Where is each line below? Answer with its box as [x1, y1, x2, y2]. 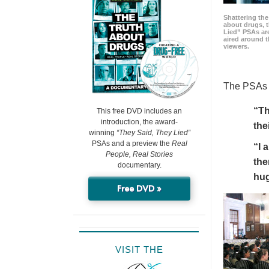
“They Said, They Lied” [116, 128, 190, 138]
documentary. [117, 161, 162, 170]
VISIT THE [115, 244, 163, 255]
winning [88, 128, 116, 138]
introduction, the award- [101, 118, 178, 127]
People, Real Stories [106, 150, 173, 159]
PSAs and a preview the [91, 139, 172, 148]
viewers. [223, 43, 249, 50]
